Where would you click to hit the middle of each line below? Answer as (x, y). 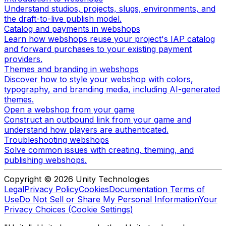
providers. (23, 59)
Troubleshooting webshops (56, 139)
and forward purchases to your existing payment (98, 49)
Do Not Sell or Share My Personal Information (109, 199)
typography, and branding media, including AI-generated (112, 89)
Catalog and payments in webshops (72, 29)
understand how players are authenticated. (86, 129)
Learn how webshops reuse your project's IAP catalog (109, 39)
